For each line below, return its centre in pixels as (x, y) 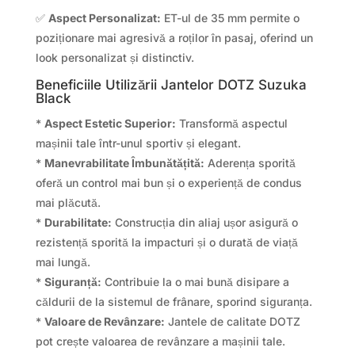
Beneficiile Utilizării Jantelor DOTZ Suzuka (171, 84)
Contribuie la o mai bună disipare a (195, 281)
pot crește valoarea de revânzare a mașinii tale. (160, 341)
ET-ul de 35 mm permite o (230, 17)
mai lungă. (63, 261)
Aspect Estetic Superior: (110, 123)
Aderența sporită (250, 162)
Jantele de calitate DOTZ (232, 321)
